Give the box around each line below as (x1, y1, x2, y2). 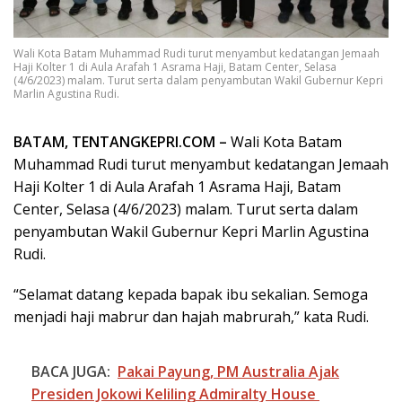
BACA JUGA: (31, 361, 110, 381)
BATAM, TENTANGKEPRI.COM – (13, 131, 231, 152)
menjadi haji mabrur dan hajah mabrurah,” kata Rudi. (13, 306, 369, 327)
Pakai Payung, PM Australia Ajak (118, 361, 339, 381)
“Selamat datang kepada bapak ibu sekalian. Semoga (13, 284, 368, 304)
